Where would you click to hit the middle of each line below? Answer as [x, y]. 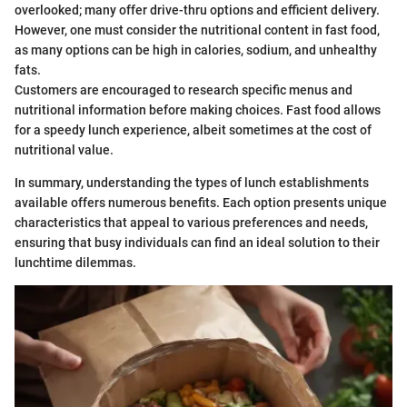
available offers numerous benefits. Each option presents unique [201, 203]
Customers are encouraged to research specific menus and [184, 90]
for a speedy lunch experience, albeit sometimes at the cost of [193, 130]
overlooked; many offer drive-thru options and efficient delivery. [197, 10]
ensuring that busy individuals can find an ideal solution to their [197, 243]
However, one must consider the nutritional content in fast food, [197, 30]
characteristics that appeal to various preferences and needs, [191, 223]
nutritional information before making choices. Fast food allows [198, 110]
